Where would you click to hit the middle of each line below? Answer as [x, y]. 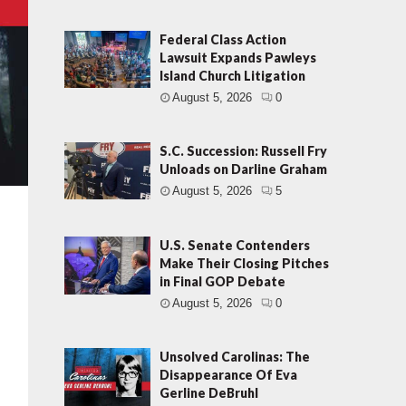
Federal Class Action [223, 39]
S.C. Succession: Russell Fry [244, 151]
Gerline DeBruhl [209, 393]
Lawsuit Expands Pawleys [238, 58]
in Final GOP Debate [223, 282]
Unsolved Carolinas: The [235, 357]
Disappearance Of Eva [229, 375]
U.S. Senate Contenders [235, 246]
